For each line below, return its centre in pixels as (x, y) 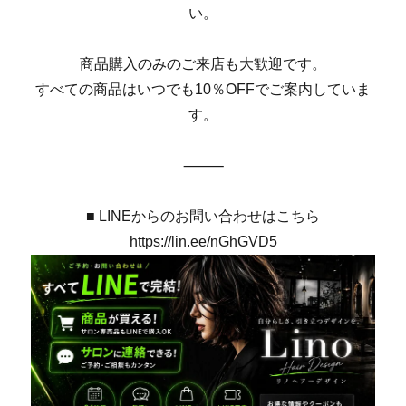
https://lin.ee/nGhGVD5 (203, 241)
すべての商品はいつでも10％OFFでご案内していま (203, 89)
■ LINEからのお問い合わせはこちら (203, 216)
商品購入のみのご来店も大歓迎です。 (203, 63)
